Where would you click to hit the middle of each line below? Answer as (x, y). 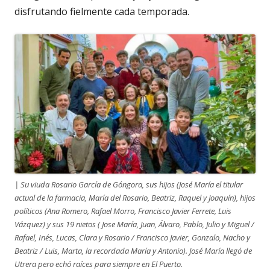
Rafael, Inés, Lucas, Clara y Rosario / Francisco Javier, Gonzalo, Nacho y (132, 237)
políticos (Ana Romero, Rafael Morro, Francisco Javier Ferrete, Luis (123, 211)
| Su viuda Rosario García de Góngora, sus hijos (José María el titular (129, 184)
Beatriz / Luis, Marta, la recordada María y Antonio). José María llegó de (133, 250)
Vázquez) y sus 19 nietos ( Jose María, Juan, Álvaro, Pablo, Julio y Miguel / (134, 224)
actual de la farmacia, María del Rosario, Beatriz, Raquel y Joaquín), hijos (135, 197)
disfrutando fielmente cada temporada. (102, 12)
